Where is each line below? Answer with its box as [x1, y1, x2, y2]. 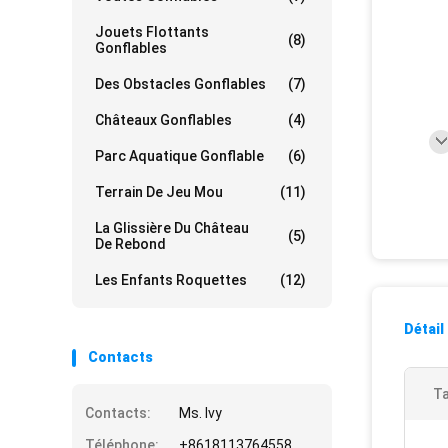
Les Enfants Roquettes [95, 272, 247, 288]
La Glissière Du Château [95, 220, 249, 236]
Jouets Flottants [95, 24, 209, 40]
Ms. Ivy [179, 405, 222, 421]
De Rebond [95, 236, 166, 252]
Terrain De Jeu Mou [95, 184, 223, 200]
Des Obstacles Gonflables [95, 76, 266, 92]
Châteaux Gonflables [95, 112, 232, 128]
